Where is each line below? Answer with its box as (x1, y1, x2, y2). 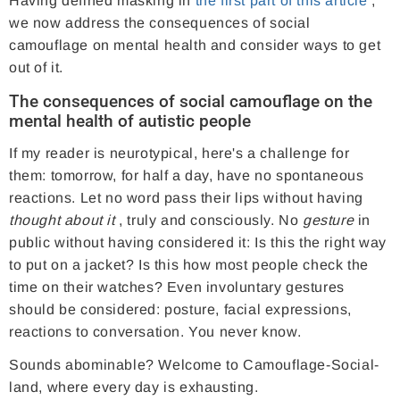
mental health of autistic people (9, 110, 251, 131)
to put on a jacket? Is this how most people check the (9, 257, 369, 273)
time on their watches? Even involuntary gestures (9, 279, 345, 296)
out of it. (9, 59, 63, 75)
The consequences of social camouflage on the (9, 90, 372, 112)
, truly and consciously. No (114, 212, 304, 229)
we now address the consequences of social (9, 14, 311, 30)
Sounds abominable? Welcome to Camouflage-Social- (9, 357, 379, 373)
